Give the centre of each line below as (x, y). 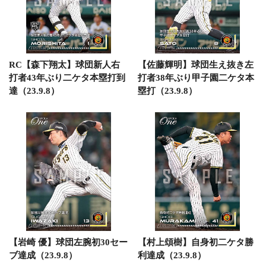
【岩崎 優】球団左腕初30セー (68, 242)
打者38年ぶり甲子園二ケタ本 (196, 78)
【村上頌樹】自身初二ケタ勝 (195, 242)
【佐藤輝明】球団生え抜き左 (195, 65)
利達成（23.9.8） (172, 255)
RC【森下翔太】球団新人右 (64, 65)
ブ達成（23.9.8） (43, 255)
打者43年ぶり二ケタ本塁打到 (67, 78)
